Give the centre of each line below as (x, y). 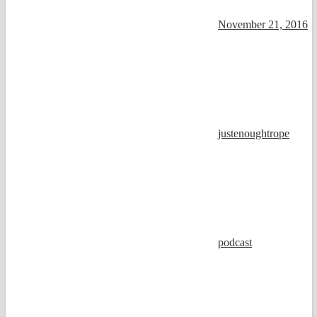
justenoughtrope (254, 133)
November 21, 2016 (263, 24)
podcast (235, 242)
